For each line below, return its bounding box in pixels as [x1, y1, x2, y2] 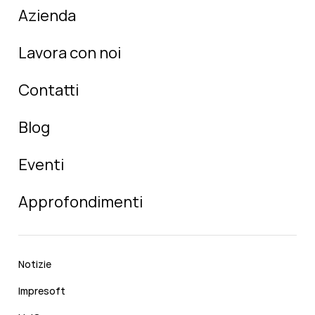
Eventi [18, 154, 64, 176]
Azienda [18, 5, 76, 27]
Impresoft [18, 284, 65, 298]
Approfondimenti [18, 191, 143, 213]
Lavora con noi [18, 42, 121, 64]
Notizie [18, 257, 51, 271]
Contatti [18, 79, 79, 101]
